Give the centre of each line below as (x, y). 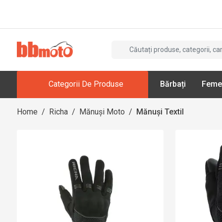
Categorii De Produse (86, 84)
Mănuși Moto (102, 111)
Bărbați (173, 84)
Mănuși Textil (160, 111)
